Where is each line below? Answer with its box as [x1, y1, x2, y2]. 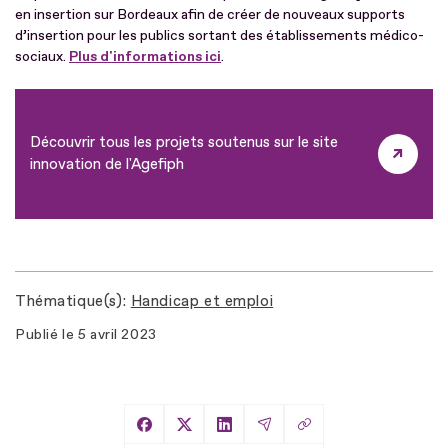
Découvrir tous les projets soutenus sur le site [30, 132, 338, 152]
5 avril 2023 [77, 325, 157, 343]
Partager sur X [182, 425, 296, 446]
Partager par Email [262, 425, 410, 446]
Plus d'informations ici [69, 47, 221, 65]
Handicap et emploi [130, 291, 274, 311]
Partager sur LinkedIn [222, 425, 393, 446]
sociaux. [15, 47, 69, 65]
